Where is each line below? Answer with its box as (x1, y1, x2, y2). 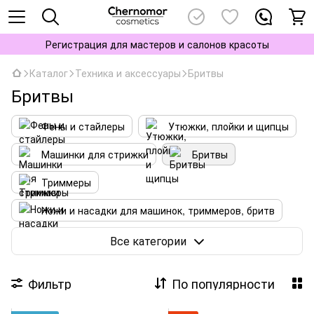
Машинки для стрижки (41, 147, 149, 161)
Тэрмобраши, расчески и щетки (41, 231, 193, 245)
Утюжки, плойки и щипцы (168, 119, 289, 133)
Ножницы (236, 231, 280, 245)
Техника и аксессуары (75, 66, 181, 80)
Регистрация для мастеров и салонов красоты (45, 37, 269, 51)
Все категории (109, 233, 186, 249)
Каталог (29, 66, 68, 80)
